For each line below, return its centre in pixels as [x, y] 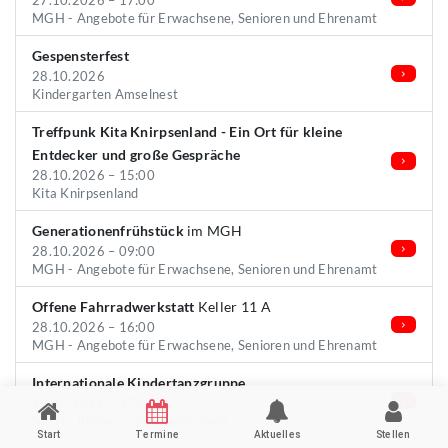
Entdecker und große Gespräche [136, 154]
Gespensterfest [80, 55]
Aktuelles [277, 434]
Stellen [393, 434]
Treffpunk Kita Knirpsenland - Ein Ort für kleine [187, 131]
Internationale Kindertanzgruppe [139, 382]
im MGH [212, 230]
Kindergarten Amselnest [105, 94]
